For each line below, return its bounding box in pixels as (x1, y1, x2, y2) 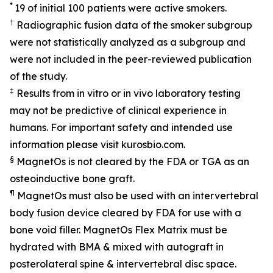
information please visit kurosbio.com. (10, 138, 185, 151)
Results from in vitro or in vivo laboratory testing (14, 87, 241, 99)
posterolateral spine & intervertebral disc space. (10, 258, 236, 270)
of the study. (10, 70, 67, 82)
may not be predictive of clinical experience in (10, 104, 227, 116)
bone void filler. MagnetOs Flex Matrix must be (10, 224, 227, 236)
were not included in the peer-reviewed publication (10, 53, 252, 65)
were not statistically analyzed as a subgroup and (10, 36, 246, 48)
